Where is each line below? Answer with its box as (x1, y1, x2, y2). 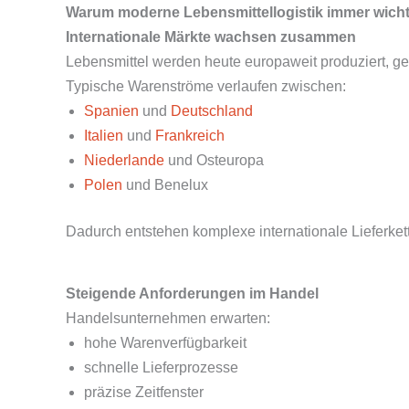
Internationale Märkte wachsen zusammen (66, 29, 356, 45)
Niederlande (84, 152, 164, 168)
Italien (84, 128, 123, 143)
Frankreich (155, 128, 225, 143)
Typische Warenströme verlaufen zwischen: (66, 79, 346, 94)
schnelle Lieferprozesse (84, 360, 238, 375)
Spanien (84, 103, 139, 119)
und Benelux (122, 177, 208, 193)
